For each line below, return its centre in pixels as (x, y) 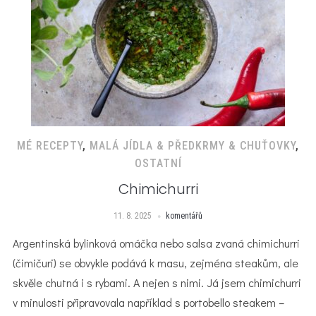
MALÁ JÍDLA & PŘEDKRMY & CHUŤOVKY (193, 146)
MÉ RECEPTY (50, 146)
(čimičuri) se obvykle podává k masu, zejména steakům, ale (155, 263)
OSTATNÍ (158, 163)
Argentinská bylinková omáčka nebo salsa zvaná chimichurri (156, 243)
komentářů (184, 216)
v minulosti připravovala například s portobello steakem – (148, 302)
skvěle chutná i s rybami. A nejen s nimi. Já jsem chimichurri (157, 282)
